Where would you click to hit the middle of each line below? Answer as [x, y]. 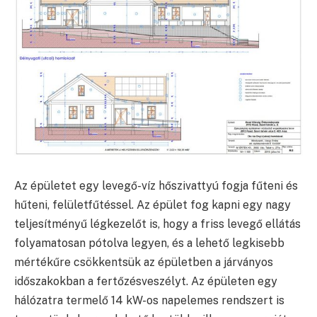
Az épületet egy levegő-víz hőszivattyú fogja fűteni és [156, 186]
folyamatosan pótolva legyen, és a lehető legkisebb [149, 243]
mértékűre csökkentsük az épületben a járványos [144, 263]
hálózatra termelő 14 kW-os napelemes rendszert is [149, 301]
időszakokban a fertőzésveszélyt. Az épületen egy [146, 282]
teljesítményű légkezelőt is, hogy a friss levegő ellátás [157, 224]
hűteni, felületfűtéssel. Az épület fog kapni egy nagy [152, 205]
